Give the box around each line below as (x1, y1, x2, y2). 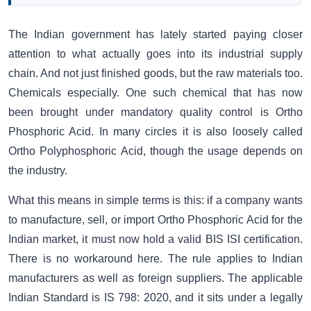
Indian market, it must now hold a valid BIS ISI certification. (8, 233, 303, 245)
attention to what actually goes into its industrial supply (8, 48, 303, 60)
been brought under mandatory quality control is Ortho (8, 106, 303, 119)
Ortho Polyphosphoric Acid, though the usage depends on (8, 145, 303, 158)
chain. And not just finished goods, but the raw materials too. (8, 67, 303, 80)
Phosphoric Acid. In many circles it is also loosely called (8, 126, 303, 138)
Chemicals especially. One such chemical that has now (8, 87, 303, 99)
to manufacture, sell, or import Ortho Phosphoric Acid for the (8, 213, 303, 226)
